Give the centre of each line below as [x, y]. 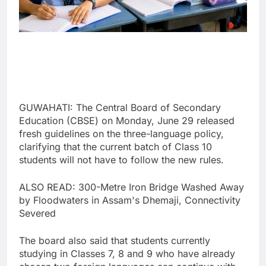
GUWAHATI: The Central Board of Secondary [120, 107]
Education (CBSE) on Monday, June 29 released [127, 120]
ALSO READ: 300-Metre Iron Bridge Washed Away [132, 187]
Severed [37, 213]
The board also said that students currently [115, 240]
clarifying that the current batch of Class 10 [115, 146]
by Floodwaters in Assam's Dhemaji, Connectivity [130, 200]
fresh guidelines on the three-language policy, [121, 133]
